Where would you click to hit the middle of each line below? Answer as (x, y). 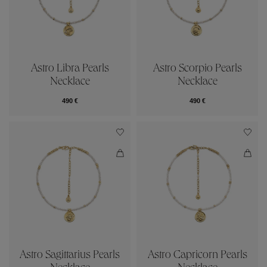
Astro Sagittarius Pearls (70, 255)
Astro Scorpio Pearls (197, 69)
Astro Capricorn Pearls (197, 255)
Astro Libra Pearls (70, 69)
